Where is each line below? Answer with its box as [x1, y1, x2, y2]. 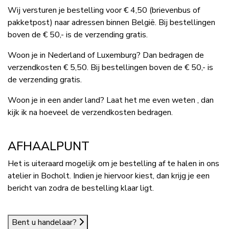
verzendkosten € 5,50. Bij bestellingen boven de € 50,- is [8, 62, 213, 73]
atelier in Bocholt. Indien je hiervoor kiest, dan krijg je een [8, 170, 210, 181]
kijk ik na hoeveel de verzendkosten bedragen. [8, 107, 173, 118]
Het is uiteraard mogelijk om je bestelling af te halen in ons [8, 158, 219, 169]
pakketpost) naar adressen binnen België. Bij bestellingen [8, 17, 215, 28]
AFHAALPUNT [8, 138, 89, 154]
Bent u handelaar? [12, 217, 79, 228]
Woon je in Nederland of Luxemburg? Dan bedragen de [8, 50, 204, 61]
